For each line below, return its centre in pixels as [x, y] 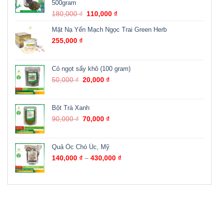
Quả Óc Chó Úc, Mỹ [81, 147]
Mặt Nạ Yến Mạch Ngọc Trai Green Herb [109, 30]
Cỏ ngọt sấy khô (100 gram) [91, 69]
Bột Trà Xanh [71, 108]
